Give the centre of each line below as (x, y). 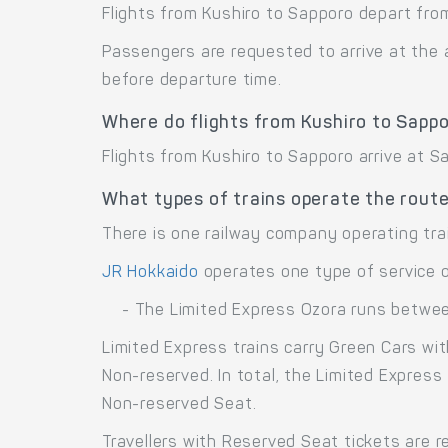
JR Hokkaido (150, 272)
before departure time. (192, 80)
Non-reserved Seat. (179, 404)
